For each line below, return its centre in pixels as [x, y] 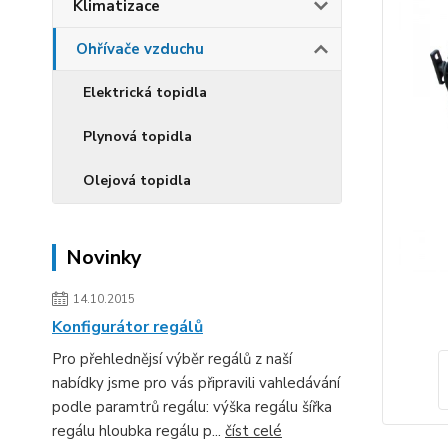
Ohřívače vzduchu [140, 49]
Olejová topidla [137, 180]
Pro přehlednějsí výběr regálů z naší [172, 359]
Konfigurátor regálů [127, 327]
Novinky [104, 257]
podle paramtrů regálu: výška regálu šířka [192, 407]
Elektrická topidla [145, 92]
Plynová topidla [137, 136]
